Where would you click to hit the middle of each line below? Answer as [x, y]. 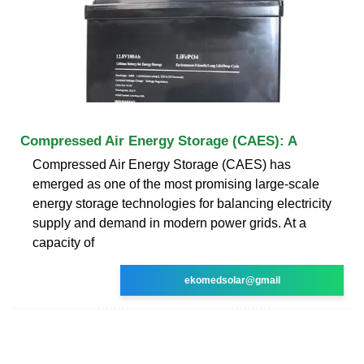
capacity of [63, 242]
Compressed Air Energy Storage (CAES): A [159, 141]
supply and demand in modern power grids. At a [169, 223]
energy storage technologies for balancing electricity [182, 203]
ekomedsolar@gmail [232, 280]
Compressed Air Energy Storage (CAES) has [162, 164]
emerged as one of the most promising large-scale [176, 184]
